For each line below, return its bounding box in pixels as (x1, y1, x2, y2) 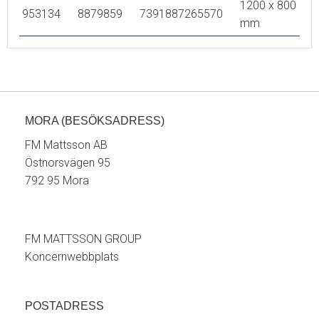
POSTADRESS (25, 300, 104, 312)
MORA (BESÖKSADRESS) (25, 115, 164, 127)
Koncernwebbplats (25, 250, 119, 263)
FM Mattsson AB (25, 138, 108, 152)
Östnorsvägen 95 (25, 156, 110, 169)
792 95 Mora (25, 174, 89, 187)
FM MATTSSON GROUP (25, 232, 142, 246)
